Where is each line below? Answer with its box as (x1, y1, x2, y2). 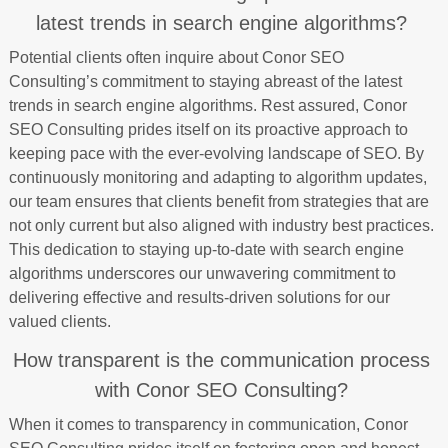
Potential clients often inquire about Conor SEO (8, 48, 344, 66)
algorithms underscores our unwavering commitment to (8, 264, 396, 282)
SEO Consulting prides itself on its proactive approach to (8, 120, 408, 138)
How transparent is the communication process (13, 348, 431, 371)
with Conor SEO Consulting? (95, 378, 349, 401)
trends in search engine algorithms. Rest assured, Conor (8, 96, 407, 114)
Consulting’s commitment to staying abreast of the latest (8, 72, 402, 90)
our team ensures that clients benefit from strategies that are (8, 192, 429, 210)
